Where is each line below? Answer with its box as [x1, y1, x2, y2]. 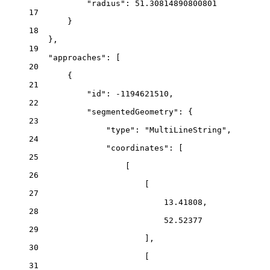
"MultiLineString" [145, 125, 227, 135]
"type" [106, 125, 135, 135]
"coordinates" [106, 143, 169, 153]
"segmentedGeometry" [87, 107, 178, 117]
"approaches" [48, 53, 106, 63]
